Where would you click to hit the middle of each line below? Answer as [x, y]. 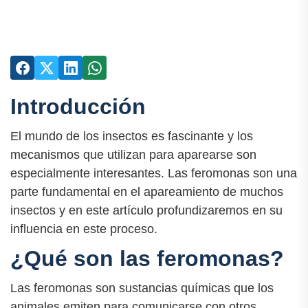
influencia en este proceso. [84, 229]
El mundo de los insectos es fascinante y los [132, 136]
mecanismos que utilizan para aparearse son [133, 155]
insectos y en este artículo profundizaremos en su [146, 211]
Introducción [78, 107]
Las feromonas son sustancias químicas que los [142, 288]
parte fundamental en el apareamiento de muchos [147, 192]
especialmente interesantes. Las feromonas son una [154, 174]
